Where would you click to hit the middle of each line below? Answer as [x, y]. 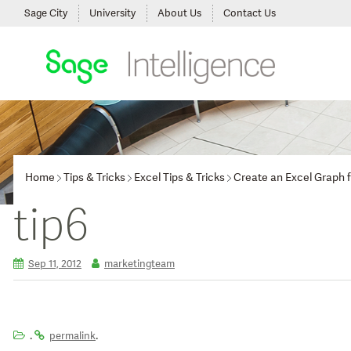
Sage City [46, 13]
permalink [72, 336]
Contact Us [250, 13]
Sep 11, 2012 [55, 264]
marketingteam [139, 264]
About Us [179, 13]
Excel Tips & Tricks [179, 177]
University [112, 13]
